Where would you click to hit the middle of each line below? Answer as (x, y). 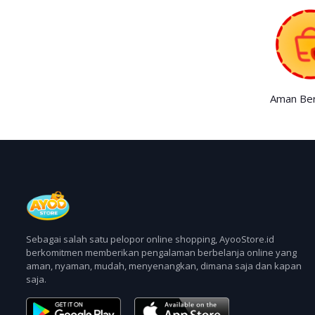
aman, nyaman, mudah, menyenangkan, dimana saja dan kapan (164, 266)
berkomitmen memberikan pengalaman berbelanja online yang (161, 253)
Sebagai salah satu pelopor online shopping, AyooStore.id (150, 239)
